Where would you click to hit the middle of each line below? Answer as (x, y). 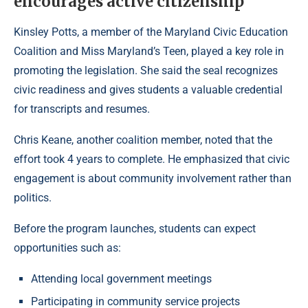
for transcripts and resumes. (82, 109)
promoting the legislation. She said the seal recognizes (146, 71)
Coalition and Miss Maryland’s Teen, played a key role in (149, 52)
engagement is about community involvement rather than (153, 179)
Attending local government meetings (121, 279)
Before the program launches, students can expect (135, 229)
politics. (33, 198)
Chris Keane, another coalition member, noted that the (143, 140)
